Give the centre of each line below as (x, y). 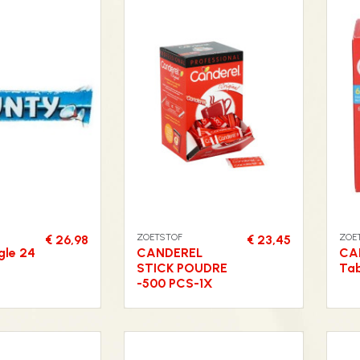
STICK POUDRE (182, 268)
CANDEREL (170, 253)
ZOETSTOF (160, 237)
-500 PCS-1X (175, 284)
